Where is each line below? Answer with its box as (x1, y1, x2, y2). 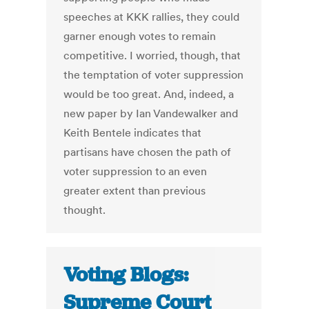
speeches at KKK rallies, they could (63, 10, 240, 24)
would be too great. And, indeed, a (63, 87, 235, 101)
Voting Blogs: (63, 261, 189, 288)
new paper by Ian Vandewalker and (63, 106, 239, 121)
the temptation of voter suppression (63, 68, 244, 82)
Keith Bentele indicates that (63, 126, 202, 140)
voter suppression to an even (63, 164, 208, 179)
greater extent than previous (63, 183, 206, 198)
